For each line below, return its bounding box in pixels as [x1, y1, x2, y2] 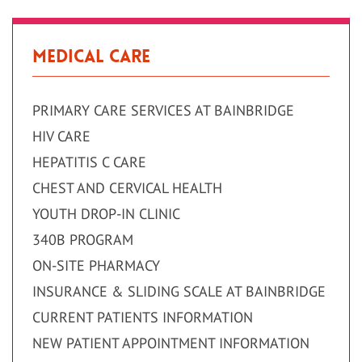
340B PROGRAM [32, 230, 133, 249]
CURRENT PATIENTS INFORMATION [32, 308, 253, 326]
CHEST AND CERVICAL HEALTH [32, 179, 222, 197]
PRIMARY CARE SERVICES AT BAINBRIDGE [32, 101, 294, 120]
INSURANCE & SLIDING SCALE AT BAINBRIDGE [32, 282, 326, 301]
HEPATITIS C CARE [32, 153, 146, 171]
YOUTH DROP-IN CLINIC [32, 204, 180, 223]
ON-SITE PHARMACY [32, 256, 160, 275]
